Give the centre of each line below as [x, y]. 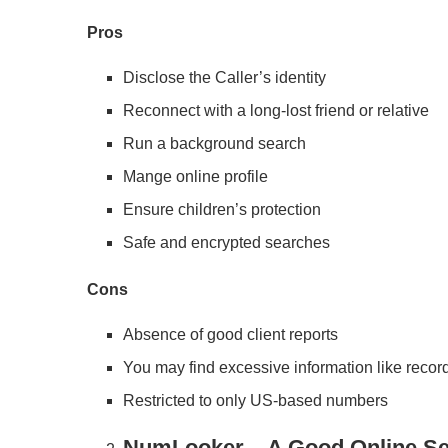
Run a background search [214, 143]
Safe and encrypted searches [226, 242]
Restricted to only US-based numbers [255, 400]
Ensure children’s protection [222, 209]
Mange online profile [195, 176]
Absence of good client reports [230, 334]
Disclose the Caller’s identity [224, 77]
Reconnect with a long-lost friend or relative [276, 110]
